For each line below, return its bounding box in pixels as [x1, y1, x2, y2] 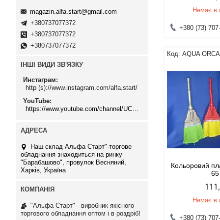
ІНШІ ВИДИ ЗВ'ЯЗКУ [21, 60, 83, 68]
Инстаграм [23, 76, 56, 84]
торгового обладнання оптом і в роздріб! [21, 209, 140, 217]
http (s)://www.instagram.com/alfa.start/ [26, 84, 137, 92]
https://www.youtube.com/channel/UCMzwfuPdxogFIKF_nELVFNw [132, 105, 138, 112]
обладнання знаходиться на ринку [21, 150, 122, 158]
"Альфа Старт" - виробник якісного [30, 201, 134, 209]
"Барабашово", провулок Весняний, [21, 158, 126, 166]
